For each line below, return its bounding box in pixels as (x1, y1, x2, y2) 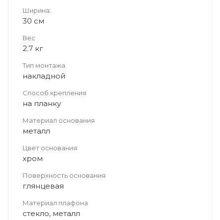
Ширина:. (23, 6, 53, 14)
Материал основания (23, 116, 95, 124)
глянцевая (23, 181, 64, 191)
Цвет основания (23, 143, 77, 152)
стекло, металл (23, 208, 80, 218)
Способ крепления (23, 88, 86, 97)
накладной (23, 71, 65, 81)
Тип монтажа (23, 61, 65, 69)
